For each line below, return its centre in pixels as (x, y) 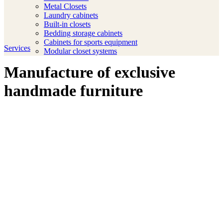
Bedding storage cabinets (83, 33)
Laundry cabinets (71, 15)
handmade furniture (73, 91)
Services (17, 48)
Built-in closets (67, 24)
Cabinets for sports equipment (91, 42)
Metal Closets (65, 6)
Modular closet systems (80, 51)
